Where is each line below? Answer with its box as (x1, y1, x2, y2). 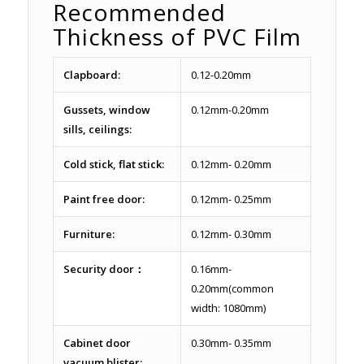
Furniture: (63, 226, 115, 241)
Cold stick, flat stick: (63, 156, 164, 171)
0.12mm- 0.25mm (190, 191, 271, 206)
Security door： (63, 261, 145, 276)
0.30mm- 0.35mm (190, 335, 271, 350)
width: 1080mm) (190, 300, 266, 315)
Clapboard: (63, 67, 120, 82)
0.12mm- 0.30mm (190, 226, 271, 241)
